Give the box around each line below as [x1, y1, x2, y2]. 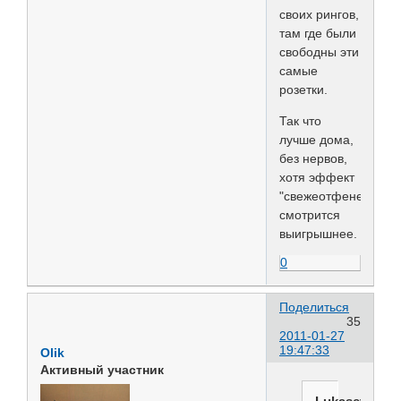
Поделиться [279, 300, 349, 315]
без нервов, [279, 150, 347, 166]
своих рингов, [279, 6, 359, 21]
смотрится [279, 207, 340, 222]
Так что [279, 113, 321, 128]
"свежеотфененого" [279, 188, 394, 203]
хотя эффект [279, 169, 354, 184]
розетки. [279, 81, 328, 97]
